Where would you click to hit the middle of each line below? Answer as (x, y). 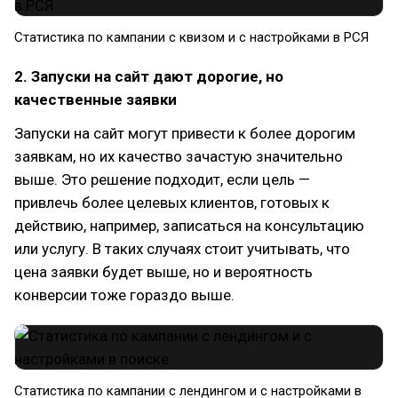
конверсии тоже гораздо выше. (124, 295)
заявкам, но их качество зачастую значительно (179, 157)
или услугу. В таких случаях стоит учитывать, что (182, 249)
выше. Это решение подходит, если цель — (162, 180)
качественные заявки (96, 100)
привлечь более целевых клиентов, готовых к (172, 203)
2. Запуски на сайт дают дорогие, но (149, 77)
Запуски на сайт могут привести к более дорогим (185, 134)
